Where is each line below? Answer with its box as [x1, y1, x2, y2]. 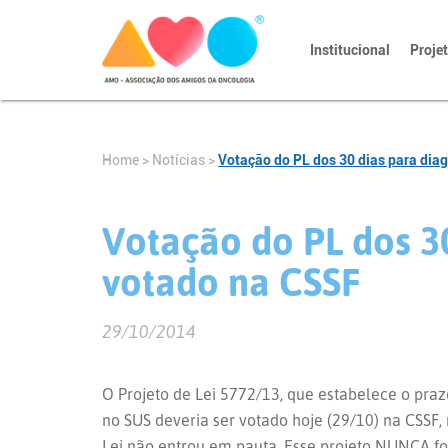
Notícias [152, 152, 205, 168]
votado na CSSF [102, 257, 360, 305]
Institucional [310, 42, 390, 58]
